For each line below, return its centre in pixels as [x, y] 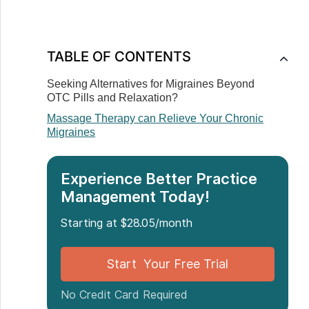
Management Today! [136, 197]
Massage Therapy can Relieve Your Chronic [156, 118]
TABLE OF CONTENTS [119, 57]
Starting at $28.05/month [127, 223]
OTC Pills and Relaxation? [113, 98]
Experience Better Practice [159, 179]
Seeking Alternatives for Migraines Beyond [151, 84]
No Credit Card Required [124, 295]
